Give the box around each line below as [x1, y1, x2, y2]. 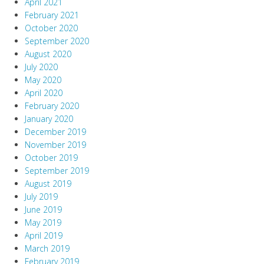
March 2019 [25, 243, 70, 255]
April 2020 [25, 87, 62, 99]
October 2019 [25, 152, 78, 164]
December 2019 [25, 126, 86, 138]
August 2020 [25, 48, 71, 60]
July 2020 [25, 61, 58, 73]
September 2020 [25, 35, 89, 47]
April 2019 [25, 230, 62, 242]
